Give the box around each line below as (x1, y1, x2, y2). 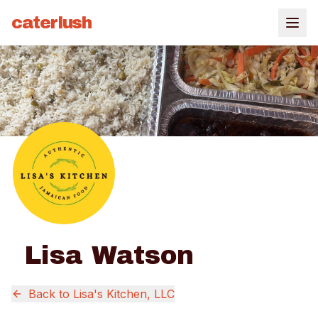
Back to (28, 287, 73, 301)
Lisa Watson (24, 241, 194, 270)
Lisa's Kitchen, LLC (73, 287, 175, 301)
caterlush (11, 13, 92, 32)
